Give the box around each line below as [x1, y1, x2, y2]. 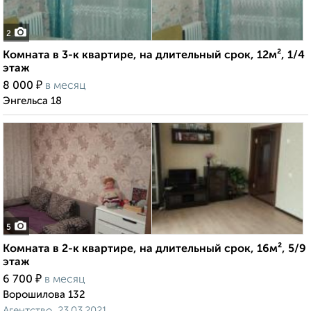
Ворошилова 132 [3, 289, 85, 301]
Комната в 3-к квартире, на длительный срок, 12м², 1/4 [3, 50, 305, 62]
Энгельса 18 [3, 96, 62, 107]
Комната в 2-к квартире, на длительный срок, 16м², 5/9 [3, 244, 306, 255]
